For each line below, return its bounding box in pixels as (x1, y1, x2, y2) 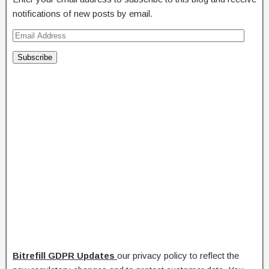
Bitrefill (13, 250, 46, 261)
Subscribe (17, 53, 52, 62)
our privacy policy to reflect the (117, 250, 239, 261)
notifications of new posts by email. (13, 8, 153, 19)
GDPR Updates (46, 250, 115, 261)
